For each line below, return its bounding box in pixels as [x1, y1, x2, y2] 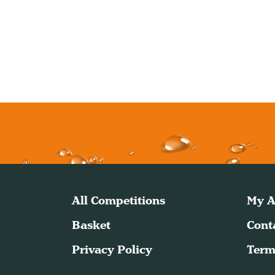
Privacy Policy [72, 242, 152, 257]
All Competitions [72, 193, 165, 208]
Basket [72, 217, 110, 233]
